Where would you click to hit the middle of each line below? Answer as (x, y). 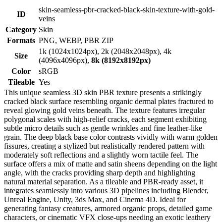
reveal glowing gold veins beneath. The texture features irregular (105, 110)
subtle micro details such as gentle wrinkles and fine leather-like (103, 128)
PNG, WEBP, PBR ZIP (76, 40)
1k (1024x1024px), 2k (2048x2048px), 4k (105, 51)
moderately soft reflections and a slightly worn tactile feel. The (101, 155)
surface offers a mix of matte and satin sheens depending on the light (111, 164)
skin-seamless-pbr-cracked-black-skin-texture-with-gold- (127, 9)
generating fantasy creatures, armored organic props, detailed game (108, 208)
